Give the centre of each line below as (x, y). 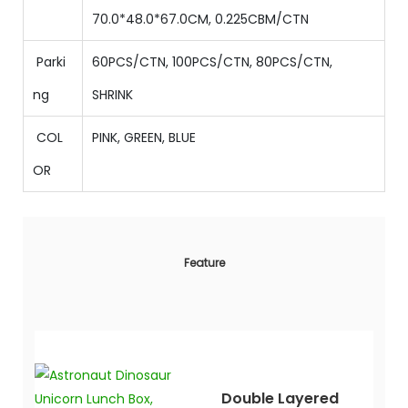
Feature (204, 263)
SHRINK (112, 95)
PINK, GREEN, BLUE (144, 138)
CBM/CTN (282, 20)
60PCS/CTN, (132, 62)
